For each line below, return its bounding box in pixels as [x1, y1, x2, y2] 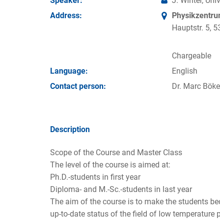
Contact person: [50, 82, 106, 91]
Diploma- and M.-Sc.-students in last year [50, 184, 192, 194]
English [172, 66, 197, 76]
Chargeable [172, 51, 211, 60]
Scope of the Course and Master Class [50, 147, 182, 157]
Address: [50, 11, 82, 21]
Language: [50, 66, 88, 76]
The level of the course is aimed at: [50, 160, 170, 169]
